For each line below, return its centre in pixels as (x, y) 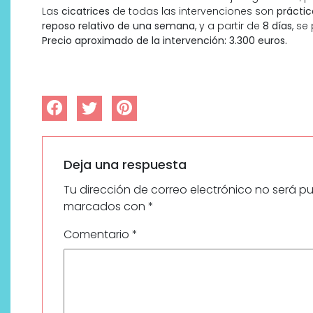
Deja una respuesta (125, 164)
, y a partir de (229, 26)
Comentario (98, 234)
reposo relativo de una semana (118, 26)
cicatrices (86, 11)
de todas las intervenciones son (193, 11)
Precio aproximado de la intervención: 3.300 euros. (165, 40)
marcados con (106, 206)
